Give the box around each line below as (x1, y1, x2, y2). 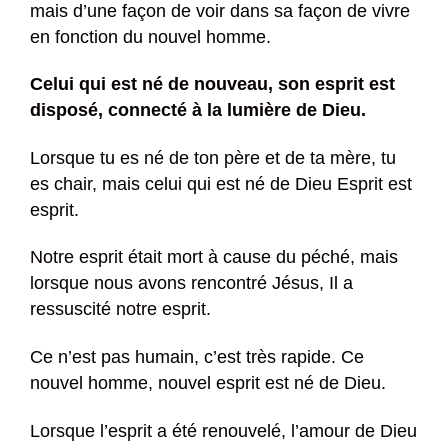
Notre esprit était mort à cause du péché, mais (30, 247, 398, 268)
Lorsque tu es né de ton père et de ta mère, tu (30, 147, 396, 168)
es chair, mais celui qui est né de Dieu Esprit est (30, 173, 412, 194)
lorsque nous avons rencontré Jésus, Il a (30, 273, 353, 294)
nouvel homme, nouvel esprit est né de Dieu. (30, 372, 386, 393)
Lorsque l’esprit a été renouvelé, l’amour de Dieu (30, 420, 417, 441)
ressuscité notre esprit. (30, 299, 211, 320)
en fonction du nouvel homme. (30, 26, 271, 47)
